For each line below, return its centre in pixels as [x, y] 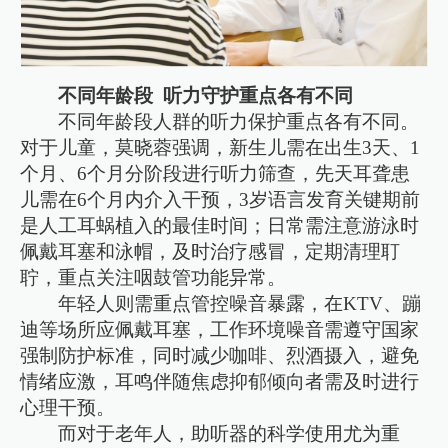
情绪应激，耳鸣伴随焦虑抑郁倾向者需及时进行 [220, 382]
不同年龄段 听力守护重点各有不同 [206, 96]
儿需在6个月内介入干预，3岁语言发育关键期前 [220, 200]
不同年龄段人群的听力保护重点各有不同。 [239, 122]
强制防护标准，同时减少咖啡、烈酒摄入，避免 [220, 356]
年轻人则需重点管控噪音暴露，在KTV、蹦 [240, 304]
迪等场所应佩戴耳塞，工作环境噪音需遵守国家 [220, 330]
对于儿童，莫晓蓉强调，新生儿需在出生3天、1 [220, 148]
